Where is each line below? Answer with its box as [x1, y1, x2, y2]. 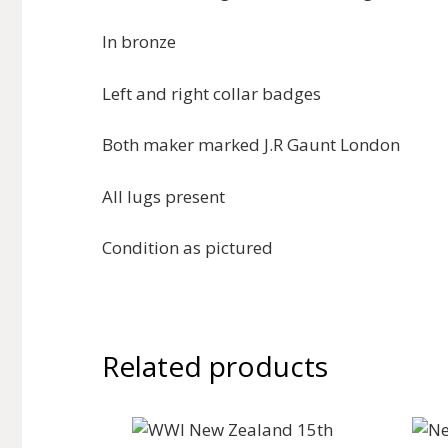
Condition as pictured [102, 236, 273, 259]
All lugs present [102, 184, 225, 208]
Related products [102, 347, 328, 385]
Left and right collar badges [102, 81, 321, 105]
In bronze [102, 30, 176, 53]
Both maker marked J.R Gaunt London [102, 133, 400, 156]
